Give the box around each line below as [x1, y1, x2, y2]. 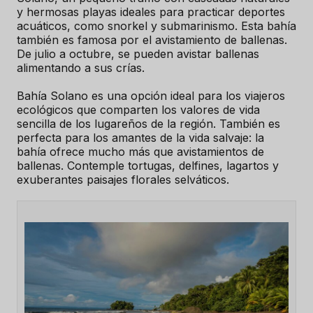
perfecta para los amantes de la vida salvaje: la [17, 131, 264, 145]
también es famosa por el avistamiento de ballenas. [17, 33, 287, 48]
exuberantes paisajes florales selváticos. [17, 173, 233, 187]
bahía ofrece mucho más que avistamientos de [17, 145, 264, 159]
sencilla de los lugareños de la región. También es [17, 117, 280, 131]
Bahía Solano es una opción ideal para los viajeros [17, 89, 285, 103]
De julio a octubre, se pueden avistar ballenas [17, 47, 259, 61]
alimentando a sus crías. [17, 61, 148, 75]
